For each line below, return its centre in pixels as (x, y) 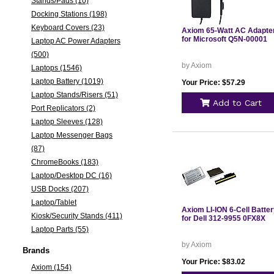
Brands (36, 250)
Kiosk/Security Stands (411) (76, 216)
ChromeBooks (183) (65, 162)
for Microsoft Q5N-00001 (224, 39)
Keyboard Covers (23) (68, 28)
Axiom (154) (51, 267)
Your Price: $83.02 (213, 262)
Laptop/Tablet (54, 202)
